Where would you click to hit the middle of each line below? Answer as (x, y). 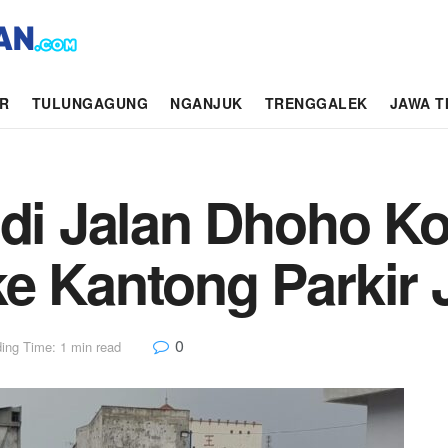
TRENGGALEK (316, 103)
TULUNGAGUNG (90, 103)
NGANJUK (206, 103)
